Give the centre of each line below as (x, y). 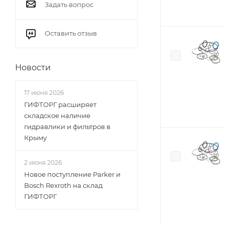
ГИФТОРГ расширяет (60, 104)
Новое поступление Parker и (72, 174)
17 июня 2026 (44, 93)
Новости (33, 68)
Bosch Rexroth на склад (63, 185)
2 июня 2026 (43, 162)
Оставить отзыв (71, 33)
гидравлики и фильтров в (67, 127)
